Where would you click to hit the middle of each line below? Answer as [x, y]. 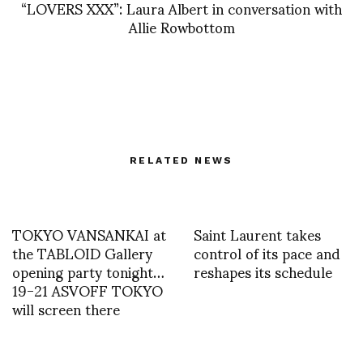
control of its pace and [267, 252]
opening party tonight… [88, 271]
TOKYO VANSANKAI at [89, 233]
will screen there [66, 308]
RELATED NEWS [181, 160]
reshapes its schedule [263, 271]
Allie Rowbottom [181, 26]
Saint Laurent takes [257, 233]
